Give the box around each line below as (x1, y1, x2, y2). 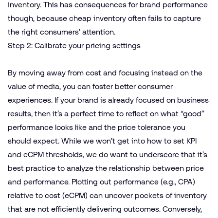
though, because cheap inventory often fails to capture (8, 14, 201, 23)
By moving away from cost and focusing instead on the (8, 68, 202, 78)
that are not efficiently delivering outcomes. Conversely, (8, 204, 202, 214)
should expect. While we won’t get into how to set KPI (8, 136, 197, 146)
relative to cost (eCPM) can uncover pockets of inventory (8, 191, 207, 200)
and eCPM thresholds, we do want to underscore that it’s (8, 150, 207, 160)
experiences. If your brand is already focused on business (8, 95, 209, 105)
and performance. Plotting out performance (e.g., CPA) (8, 177, 195, 187)
